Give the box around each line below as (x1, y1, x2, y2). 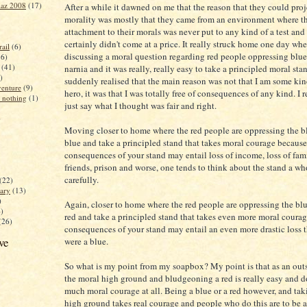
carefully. (64, 173, 99, 186)
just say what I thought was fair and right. (64, 99, 217, 112)
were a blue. (64, 235, 108, 247)
